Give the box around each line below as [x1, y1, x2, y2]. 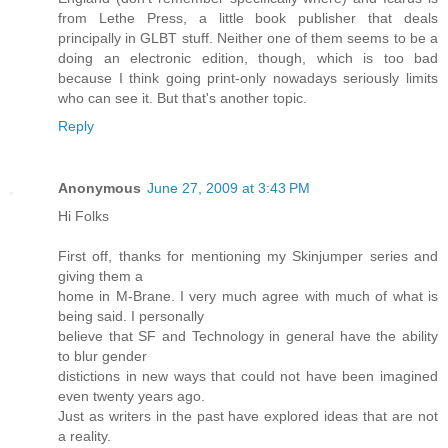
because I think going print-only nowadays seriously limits [58, 69, 438, 86]
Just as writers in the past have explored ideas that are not [58, 407, 438, 424]
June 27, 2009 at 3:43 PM [147, 179, 310, 196]
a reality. [58, 427, 111, 444]
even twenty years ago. [58, 387, 205, 404]
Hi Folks [58, 207, 109, 224]
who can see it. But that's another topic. [58, 89, 307, 106]
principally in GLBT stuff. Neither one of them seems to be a [58, 29, 438, 46]
